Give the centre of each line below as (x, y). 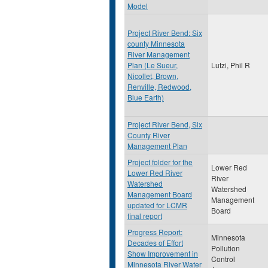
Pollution (226, 248)
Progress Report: (155, 232)
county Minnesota (156, 43)
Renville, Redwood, (159, 86)
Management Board (160, 194)
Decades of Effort (155, 243)
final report (145, 216)
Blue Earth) (146, 97)
